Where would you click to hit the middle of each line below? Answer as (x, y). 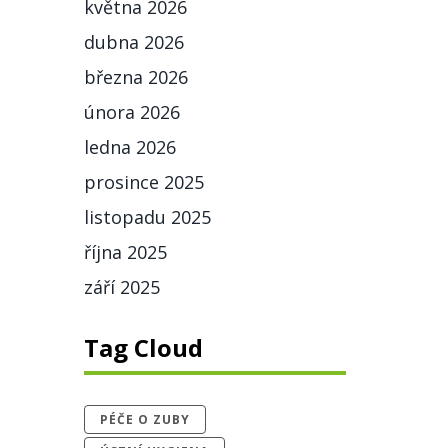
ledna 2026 (129, 147)
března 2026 (135, 77)
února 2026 (131, 112)
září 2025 (121, 287)
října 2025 (125, 252)
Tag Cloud (143, 347)
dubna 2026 (133, 42)
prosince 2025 (143, 182)
